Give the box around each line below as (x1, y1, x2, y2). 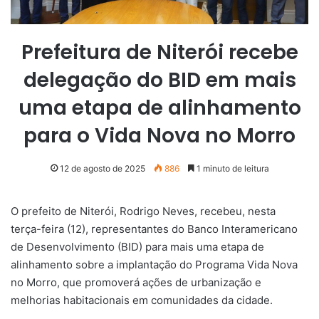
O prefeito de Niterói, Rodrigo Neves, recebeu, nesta (11, 204, 276, 219)
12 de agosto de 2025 (59, 163, 145, 174)
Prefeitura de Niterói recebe (21, 38, 298, 67)
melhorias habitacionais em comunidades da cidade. (11, 293, 273, 308)
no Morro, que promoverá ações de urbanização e (11, 276, 261, 290)
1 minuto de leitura (194, 163, 269, 174)
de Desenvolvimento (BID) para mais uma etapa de (11, 240, 264, 254)
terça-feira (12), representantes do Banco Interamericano (11, 222, 298, 236)
